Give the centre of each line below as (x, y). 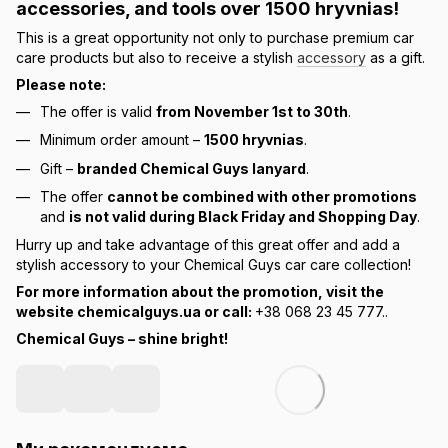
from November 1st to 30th (252, 111)
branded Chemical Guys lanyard (191, 168)
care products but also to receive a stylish (156, 57)
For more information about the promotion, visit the (200, 292)
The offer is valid (98, 111)
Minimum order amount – (122, 140)
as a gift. (395, 57)
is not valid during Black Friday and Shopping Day (243, 216)
